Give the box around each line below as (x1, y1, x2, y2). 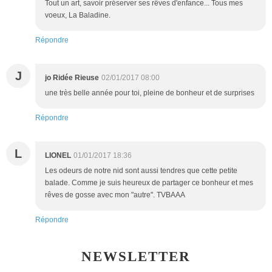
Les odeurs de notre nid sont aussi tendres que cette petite (45, 166, 237, 175)
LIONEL (45, 151, 71, 160)
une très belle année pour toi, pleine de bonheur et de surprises (45, 89, 254, 98)
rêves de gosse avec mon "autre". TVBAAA (45, 191, 185, 200)
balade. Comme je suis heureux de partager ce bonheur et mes (45, 178, 253, 188)
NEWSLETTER (81, 249, 191, 265)
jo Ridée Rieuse (45, 73, 99, 83)
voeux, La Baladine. (45, 11, 110, 20)
